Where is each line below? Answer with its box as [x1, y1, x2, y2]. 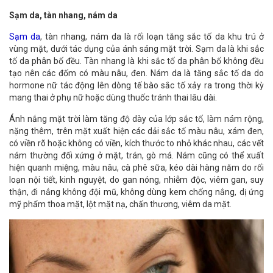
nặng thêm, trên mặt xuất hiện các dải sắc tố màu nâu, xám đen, [9, 126, 264, 136]
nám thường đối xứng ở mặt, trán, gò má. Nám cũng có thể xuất [9, 151, 264, 160]
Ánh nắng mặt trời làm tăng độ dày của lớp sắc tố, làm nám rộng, [9, 114, 264, 124]
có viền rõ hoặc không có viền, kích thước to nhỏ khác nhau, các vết [9, 138, 264, 148]
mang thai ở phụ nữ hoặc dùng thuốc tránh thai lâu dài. [9, 93, 217, 102]
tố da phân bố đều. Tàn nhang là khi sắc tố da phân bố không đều [9, 56, 264, 66]
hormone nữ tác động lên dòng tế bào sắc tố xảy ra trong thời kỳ [9, 80, 264, 90]
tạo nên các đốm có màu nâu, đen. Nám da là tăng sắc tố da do [9, 68, 264, 78]
